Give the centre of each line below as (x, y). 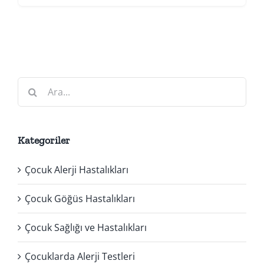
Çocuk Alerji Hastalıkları (77, 169)
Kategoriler (44, 140)
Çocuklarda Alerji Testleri (80, 256)
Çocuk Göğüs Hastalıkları (80, 198)
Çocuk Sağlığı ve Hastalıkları (86, 227)
